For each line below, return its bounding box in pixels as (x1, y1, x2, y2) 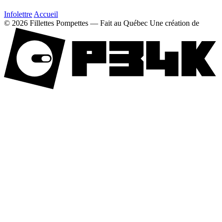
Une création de (150, 18, 199, 27)
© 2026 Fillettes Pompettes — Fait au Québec (4, 18, 148, 27)
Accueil (34, 9, 58, 18)
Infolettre (4, 9, 32, 18)
